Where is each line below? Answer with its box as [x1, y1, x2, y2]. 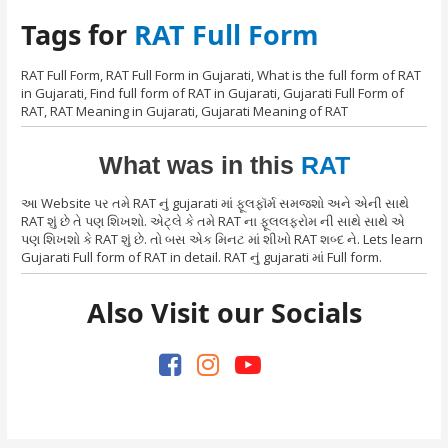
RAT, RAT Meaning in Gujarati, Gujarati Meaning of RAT [21, 102, 349, 121]
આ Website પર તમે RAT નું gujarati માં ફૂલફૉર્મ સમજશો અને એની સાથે [21, 194, 410, 213]
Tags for [21, 15, 135, 53]
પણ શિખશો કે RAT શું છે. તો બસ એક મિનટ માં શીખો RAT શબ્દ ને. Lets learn [21, 230, 424, 249]
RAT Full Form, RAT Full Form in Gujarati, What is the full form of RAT [21, 66, 422, 85]
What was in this [98, 150, 294, 179]
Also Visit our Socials [86, 294, 362, 332]
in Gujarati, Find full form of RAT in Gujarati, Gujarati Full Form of [21, 84, 405, 103]
